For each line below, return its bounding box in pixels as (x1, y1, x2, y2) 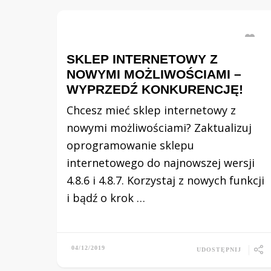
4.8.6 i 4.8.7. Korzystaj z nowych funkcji (67, 173, 264, 188)
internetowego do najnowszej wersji (67, 155, 255, 170)
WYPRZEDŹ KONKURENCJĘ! (67, 82, 243, 96)
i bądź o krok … (67, 191, 145, 205)
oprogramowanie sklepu (67, 138, 194, 152)
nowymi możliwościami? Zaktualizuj (67, 120, 252, 135)
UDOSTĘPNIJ (197, 246, 242, 253)
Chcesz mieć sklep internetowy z (67, 103, 236, 117)
